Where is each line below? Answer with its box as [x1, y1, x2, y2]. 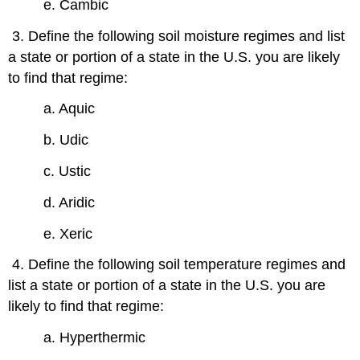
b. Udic [43, 132, 89, 149]
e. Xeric [43, 225, 93, 242]
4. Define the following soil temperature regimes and [8, 256, 346, 273]
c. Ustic [43, 162, 92, 179]
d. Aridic [43, 194, 96, 211]
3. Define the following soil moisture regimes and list [8, 27, 346, 44]
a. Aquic [43, 100, 96, 117]
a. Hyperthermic [43, 329, 146, 346]
